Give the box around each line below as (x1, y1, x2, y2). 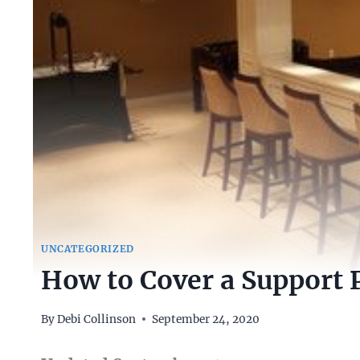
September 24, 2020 (152, 312, 260, 326)
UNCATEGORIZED (41, 243, 134, 256)
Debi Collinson (57, 312, 137, 326)
